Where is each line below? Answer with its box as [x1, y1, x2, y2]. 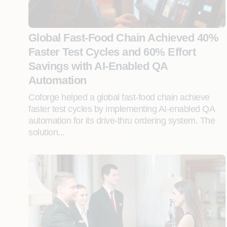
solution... [28, 127, 65, 137]
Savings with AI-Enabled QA [28, 60, 168, 72]
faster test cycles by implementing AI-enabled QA [28, 104, 214, 114]
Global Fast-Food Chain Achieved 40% [28, 31, 219, 44]
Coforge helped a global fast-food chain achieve [28, 92, 210, 102]
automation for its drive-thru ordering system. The [28, 116, 215, 126]
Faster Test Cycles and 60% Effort [28, 46, 196, 58]
